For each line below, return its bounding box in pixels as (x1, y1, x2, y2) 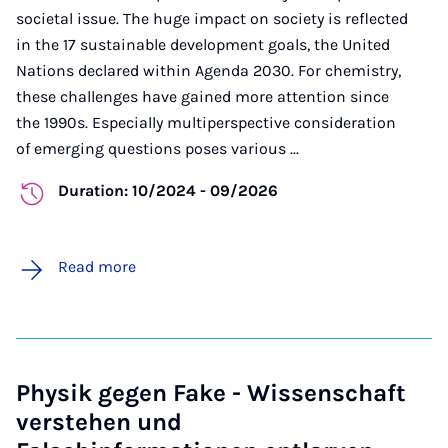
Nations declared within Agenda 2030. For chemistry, (16, 61, 401, 81)
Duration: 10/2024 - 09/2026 (58, 181, 278, 201)
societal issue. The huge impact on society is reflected (16, 9, 408, 29)
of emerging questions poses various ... (16, 139, 299, 159)
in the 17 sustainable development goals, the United (16, 35, 390, 55)
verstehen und (16, 408, 182, 437)
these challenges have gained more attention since (16, 87, 389, 107)
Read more (58, 257, 136, 277)
